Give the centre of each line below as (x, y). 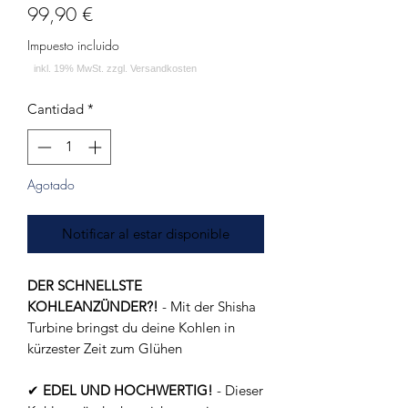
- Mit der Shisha (207, 306)
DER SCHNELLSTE (85, 285)
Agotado (51, 184)
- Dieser (238, 390)
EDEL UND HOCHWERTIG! (128, 390)
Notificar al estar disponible (146, 233)
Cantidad (56, 109)
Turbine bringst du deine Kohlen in (131, 327)
